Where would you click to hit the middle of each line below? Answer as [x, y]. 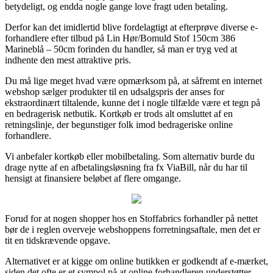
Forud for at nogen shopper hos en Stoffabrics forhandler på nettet [131, 218]
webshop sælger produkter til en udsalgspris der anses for [115, 91]
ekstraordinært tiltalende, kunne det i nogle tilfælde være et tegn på [133, 102]
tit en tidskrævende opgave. [58, 240]
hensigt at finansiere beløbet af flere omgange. [93, 178]
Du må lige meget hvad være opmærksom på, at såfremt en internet [133, 80]
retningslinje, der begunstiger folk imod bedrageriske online [119, 124]
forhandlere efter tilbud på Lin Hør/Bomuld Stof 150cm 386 [120, 38]
